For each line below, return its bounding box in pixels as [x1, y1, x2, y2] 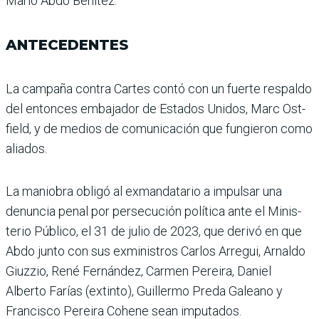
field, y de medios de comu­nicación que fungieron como [6, 121, 313, 137]
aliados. [6, 141, 47, 157]
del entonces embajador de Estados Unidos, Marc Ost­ [6, 101, 305, 117]
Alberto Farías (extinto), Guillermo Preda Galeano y [6, 283, 283, 299]
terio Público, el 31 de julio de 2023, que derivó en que [6, 224, 302, 239]
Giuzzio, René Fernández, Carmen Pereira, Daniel [6, 263, 271, 279]
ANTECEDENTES [6, 36, 128, 54]
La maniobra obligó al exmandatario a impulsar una [6, 184, 282, 199]
